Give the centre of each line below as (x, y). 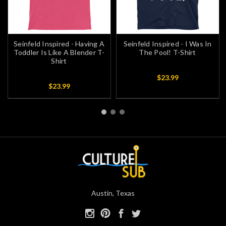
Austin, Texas (113, 193)
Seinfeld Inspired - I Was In (167, 44)
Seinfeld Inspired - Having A (59, 44)
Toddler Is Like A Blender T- (59, 52)
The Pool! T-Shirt (167, 52)
